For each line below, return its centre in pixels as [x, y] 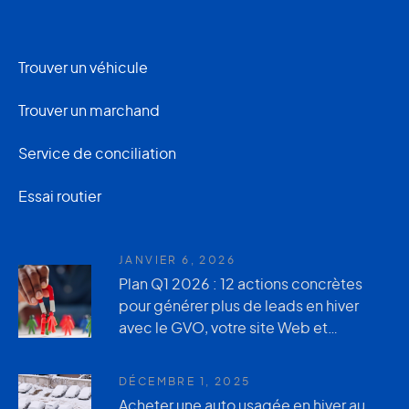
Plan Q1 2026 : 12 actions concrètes [241, 283]
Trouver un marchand [89, 110]
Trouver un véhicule [83, 67]
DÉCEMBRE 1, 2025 [185, 381]
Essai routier [60, 195]
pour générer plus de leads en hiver [239, 305]
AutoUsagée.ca [173, 349]
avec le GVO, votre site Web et [223, 327]
